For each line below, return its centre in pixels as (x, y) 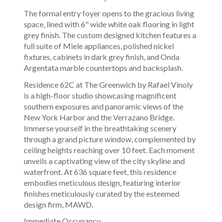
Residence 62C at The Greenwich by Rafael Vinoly (108, 84)
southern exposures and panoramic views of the (104, 106)
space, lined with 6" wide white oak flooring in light (109, 24)
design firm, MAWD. (58, 204)
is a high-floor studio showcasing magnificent (100, 95)
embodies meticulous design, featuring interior (102, 182)
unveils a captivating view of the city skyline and (104, 161)
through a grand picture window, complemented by (110, 139)
